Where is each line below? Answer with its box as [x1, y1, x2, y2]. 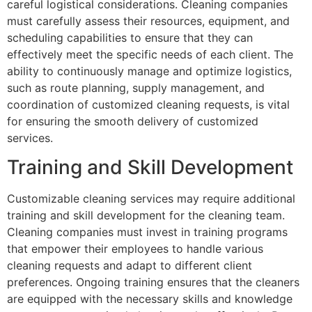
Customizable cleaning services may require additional [7, 191, 295, 205]
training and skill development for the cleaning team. [7, 208, 285, 222]
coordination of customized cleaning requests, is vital [7, 97, 290, 111]
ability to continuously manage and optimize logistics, [7, 63, 292, 78]
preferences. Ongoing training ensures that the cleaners [7, 274, 299, 289]
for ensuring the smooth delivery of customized [7, 114, 258, 128]
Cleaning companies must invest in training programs [7, 224, 288, 239]
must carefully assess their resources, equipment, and [7, 13, 290, 28]
